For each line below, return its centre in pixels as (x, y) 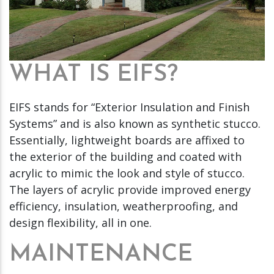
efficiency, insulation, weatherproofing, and (124, 206)
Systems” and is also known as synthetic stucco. (135, 123)
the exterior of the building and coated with (125, 156)
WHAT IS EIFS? (94, 75)
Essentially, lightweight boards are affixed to (127, 140)
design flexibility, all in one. (80, 222)
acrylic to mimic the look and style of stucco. (127, 173)
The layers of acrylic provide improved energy (130, 189)
